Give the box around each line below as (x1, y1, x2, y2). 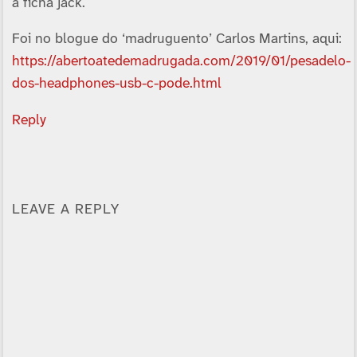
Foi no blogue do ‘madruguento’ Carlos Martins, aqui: (11, 32, 342, 47)
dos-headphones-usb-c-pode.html (11, 76, 222, 92)
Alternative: (11, 234, 71, 248)
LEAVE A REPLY (11, 202, 120, 217)
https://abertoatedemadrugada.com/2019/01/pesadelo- (11, 54, 351, 69)
